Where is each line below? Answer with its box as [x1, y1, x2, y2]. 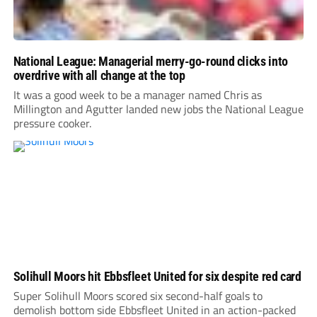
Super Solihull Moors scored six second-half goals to [13, 287, 263, 304]
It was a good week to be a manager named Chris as [13, 86, 262, 103]
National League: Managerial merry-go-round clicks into [13, 53, 288, 69]
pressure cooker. [13, 114, 91, 132]
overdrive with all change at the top [13, 67, 185, 83]
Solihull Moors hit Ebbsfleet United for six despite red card [13, 268, 301, 284]
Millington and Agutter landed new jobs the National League [13, 100, 304, 117]
